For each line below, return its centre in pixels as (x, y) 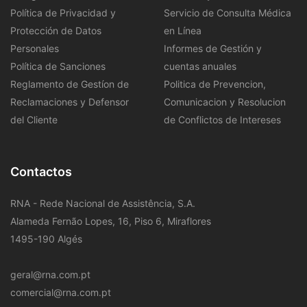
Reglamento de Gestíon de (70, 84)
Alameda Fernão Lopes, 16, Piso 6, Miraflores (111, 221)
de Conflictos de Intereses (222, 119)
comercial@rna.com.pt (61, 292)
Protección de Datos (56, 30)
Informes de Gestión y (213, 48)
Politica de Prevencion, (215, 84)
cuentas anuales (200, 66)
